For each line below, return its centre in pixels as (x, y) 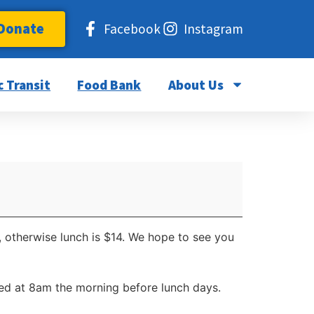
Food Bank (109, 84)
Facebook (132, 29)
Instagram (213, 29)
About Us (196, 84)
